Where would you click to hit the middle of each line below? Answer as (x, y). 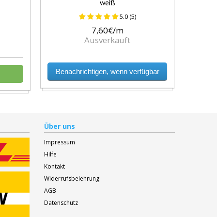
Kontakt (54, 166)
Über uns (60, 126)
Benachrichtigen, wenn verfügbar (107, 72)
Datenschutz (61, 202)
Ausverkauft (107, 40)
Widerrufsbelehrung (72, 178)
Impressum (60, 142)
